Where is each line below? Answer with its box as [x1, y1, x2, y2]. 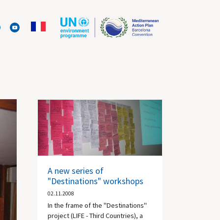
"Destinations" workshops [48, 175, 143, 187]
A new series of [48, 165, 104, 176]
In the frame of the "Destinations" [48, 200, 147, 210]
